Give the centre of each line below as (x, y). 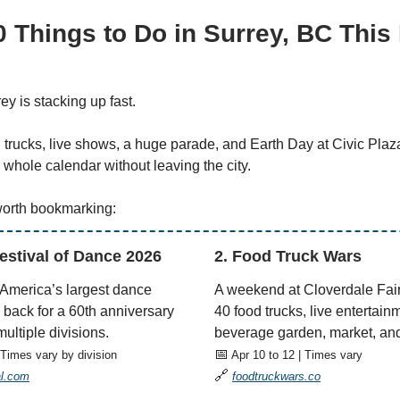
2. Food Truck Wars (288, 256)
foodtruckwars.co (276, 376)
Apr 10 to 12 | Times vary (296, 355)
